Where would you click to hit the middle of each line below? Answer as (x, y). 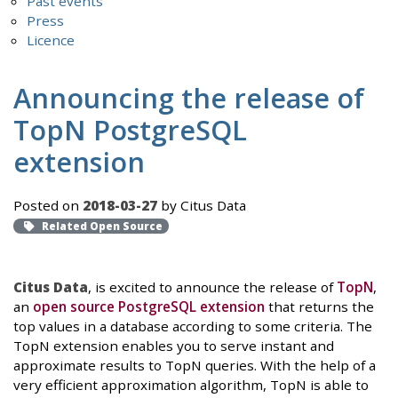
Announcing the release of (189, 97)
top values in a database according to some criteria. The (193, 326)
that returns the (319, 307)
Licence (51, 40)
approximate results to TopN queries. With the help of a (195, 366)
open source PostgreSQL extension (149, 307)
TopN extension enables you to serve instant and (174, 346)
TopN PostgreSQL (130, 129)
